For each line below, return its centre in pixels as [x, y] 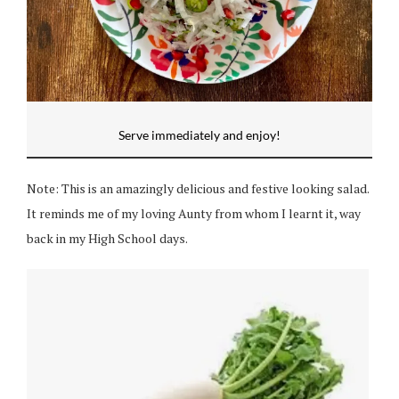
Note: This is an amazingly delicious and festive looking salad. [198, 188]
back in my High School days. [107, 238]
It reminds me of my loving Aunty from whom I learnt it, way [194, 213]
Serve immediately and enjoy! [199, 134]
